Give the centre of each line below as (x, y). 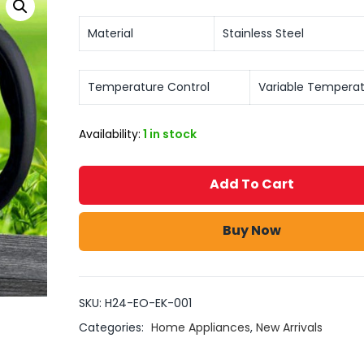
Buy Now (252, 230)
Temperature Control (149, 87)
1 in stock (169, 134)
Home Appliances (200, 327)
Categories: (113, 327)
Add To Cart (252, 184)
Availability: (109, 134)
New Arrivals (289, 327)
